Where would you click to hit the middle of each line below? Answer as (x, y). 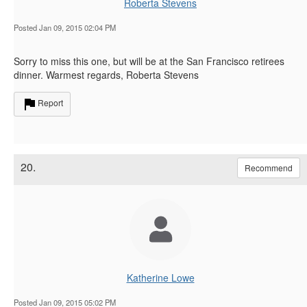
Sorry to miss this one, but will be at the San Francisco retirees (149, 61)
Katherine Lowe (160, 277)
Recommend (269, 167)
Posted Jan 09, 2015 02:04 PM (65, 27)
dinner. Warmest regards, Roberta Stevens (106, 74)
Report (50, 102)
